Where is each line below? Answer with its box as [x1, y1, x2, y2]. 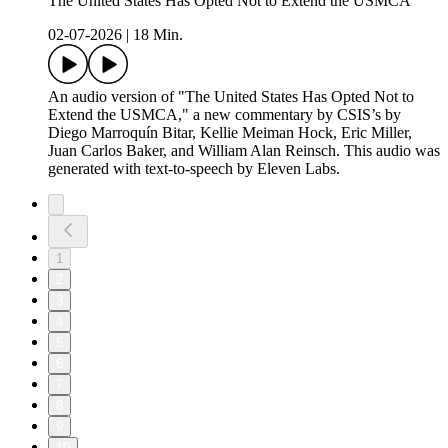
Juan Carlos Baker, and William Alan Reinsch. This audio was [48, 142, 440, 160]
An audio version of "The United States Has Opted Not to [48, 88, 414, 106]
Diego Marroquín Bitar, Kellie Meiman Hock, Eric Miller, [48, 124, 412, 142]
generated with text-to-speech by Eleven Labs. [48, 160, 340, 178]
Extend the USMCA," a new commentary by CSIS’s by [48, 106, 401, 124]
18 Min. [133, 26, 183, 44]
